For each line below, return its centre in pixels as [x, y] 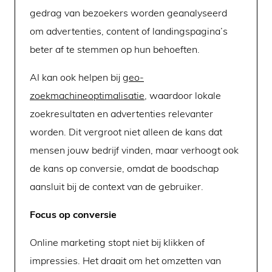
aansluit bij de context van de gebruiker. [117, 186]
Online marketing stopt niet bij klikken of [117, 242]
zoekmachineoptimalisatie [87, 95]
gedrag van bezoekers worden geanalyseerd [128, 12]
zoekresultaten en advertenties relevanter [121, 113]
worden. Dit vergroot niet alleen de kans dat [126, 131]
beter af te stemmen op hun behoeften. [115, 49]
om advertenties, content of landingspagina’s [129, 31]
